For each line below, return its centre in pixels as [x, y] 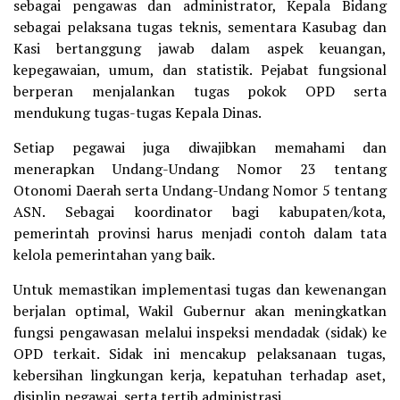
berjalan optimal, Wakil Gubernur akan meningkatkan [200, 310]
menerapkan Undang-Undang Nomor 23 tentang [200, 168]
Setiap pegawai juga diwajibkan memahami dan [200, 147]
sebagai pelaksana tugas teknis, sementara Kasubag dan [200, 26]
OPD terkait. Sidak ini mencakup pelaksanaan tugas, [200, 353]
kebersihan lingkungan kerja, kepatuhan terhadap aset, [200, 375]
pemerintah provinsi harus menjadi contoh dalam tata [200, 233]
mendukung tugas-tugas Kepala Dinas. [137, 112]
